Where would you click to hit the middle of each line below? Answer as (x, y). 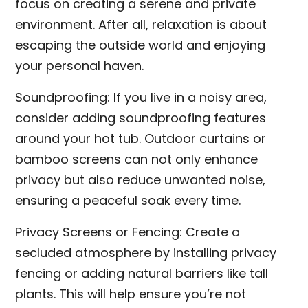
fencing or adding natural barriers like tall (142, 273)
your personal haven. (80, 66)
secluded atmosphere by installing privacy (146, 253)
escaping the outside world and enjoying (141, 45)
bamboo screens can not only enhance (137, 159)
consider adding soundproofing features (141, 118)
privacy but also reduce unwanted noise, (141, 180)
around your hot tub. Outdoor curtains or (141, 139)
